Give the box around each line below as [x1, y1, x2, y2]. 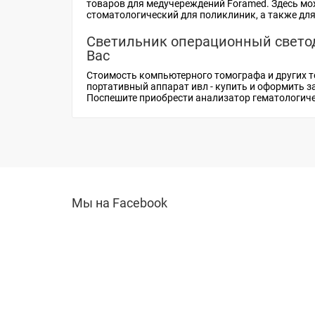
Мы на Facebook [72, 195, 167, 210]
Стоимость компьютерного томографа [86, 70, 266, 81]
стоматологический [86, 9, 179, 20]
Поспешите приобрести [86, 92, 195, 103]
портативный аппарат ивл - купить [86, 81, 247, 92]
